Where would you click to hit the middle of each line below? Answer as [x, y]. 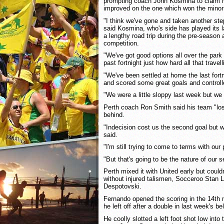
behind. [114, 114]
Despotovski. [122, 186]
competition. [121, 43]
